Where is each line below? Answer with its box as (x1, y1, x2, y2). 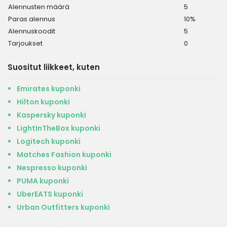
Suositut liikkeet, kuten (8, 62, 100, 72)
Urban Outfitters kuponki (17, 202, 110, 212)
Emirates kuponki (17, 84, 81, 94)
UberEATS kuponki (17, 189, 83, 199)
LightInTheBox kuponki (17, 123, 100, 133)
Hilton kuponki (17, 97, 70, 107)
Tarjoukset (8, 39, 43, 48)
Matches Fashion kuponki (17, 149, 111, 160)
